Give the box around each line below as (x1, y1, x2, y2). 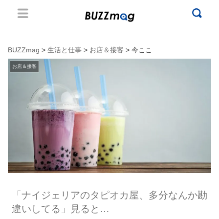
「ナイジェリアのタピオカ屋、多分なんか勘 (11, 189, 207, 200)
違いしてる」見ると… (11, 203, 109, 214)
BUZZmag (8, 46, 40, 54)
